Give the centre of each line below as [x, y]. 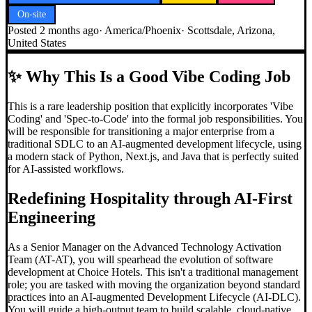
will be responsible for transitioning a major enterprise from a [141, 131]
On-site [32, 14]
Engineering [52, 217]
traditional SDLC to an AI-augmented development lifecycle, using [155, 143]
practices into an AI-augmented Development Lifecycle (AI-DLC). [154, 297]
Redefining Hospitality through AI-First [150, 198]
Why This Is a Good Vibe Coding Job [156, 76]
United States [37, 42]
